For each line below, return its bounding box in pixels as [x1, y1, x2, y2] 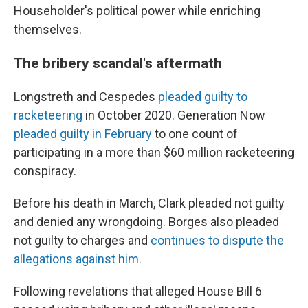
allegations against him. [14, 252, 142, 266]
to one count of [152, 126, 238, 141]
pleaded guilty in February [14, 126, 152, 141]
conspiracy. [14, 164, 76, 178]
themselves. [14, 22, 82, 36]
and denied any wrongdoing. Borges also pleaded [14, 214, 279, 229]
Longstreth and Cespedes [14, 89, 158, 104]
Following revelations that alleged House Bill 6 [14, 284, 262, 298]
